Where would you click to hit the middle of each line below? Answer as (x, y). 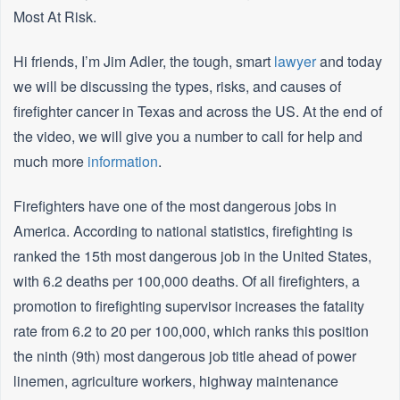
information (123, 162)
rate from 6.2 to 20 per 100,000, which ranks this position (191, 331)
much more (50, 162)
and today (349, 62)
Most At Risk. (55, 17)
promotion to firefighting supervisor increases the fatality (189, 306)
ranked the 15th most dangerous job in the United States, (192, 256)
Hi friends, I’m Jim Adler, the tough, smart (144, 62)
